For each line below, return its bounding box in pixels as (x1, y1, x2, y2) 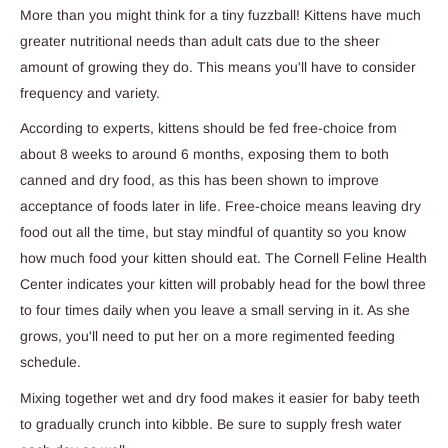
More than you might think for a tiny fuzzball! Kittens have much (20, 6, 421, 23)
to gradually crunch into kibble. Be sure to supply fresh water (20, 416, 402, 433)
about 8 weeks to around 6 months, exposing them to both (20, 146, 389, 163)
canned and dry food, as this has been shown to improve (20, 172, 379, 189)
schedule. (20, 354, 81, 371)
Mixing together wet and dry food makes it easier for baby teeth (20, 390, 420, 407)
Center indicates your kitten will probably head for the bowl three (20, 276, 426, 293)
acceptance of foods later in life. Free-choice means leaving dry (20, 198, 421, 215)
